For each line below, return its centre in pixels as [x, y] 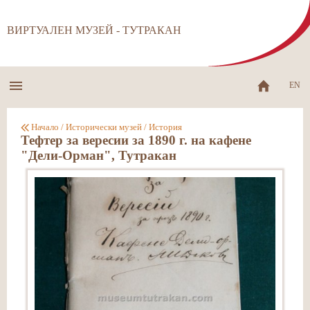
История [165, 127]
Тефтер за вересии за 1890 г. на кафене [136, 140]
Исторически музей [104, 127]
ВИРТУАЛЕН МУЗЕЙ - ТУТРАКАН [94, 30]
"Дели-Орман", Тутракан [99, 155]
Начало [45, 127]
